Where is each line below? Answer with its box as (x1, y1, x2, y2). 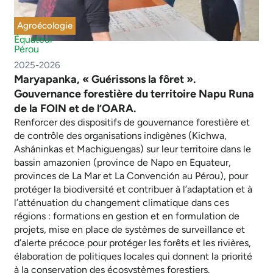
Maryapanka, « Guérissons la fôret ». (14, 73, 196, 87)
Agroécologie (17, 20, 73, 32)
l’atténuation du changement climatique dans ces (14, 197, 229, 209)
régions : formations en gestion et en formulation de (14, 210, 239, 222)
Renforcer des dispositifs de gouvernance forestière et (14, 116, 250, 129)
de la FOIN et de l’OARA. (14, 102, 136, 116)
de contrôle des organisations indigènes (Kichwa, (14, 130, 227, 142)
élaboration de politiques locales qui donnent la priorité (14, 250, 252, 263)
